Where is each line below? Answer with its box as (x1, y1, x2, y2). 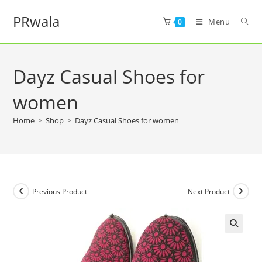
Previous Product (32, 186, 88, 196)
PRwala (13, 12, 60, 31)
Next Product (187, 186, 230, 196)
